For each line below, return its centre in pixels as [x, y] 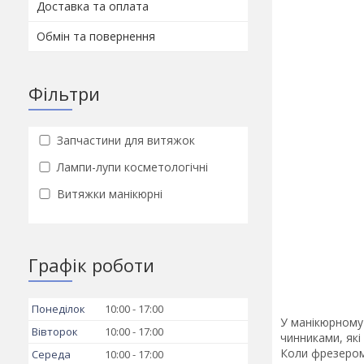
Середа [51, 354]
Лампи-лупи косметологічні [132, 167]
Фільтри [64, 93]
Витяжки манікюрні [110, 194]
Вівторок [55, 331]
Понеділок [58, 309]
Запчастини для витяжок [126, 140]
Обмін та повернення [96, 36]
